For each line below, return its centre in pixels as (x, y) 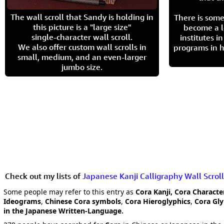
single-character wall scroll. (82, 37)
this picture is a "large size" (82, 27)
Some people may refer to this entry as (69, 192)
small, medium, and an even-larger (82, 57)
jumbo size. (82, 67)
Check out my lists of (44, 176)
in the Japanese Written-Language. (63, 211)
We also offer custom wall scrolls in (82, 47)
